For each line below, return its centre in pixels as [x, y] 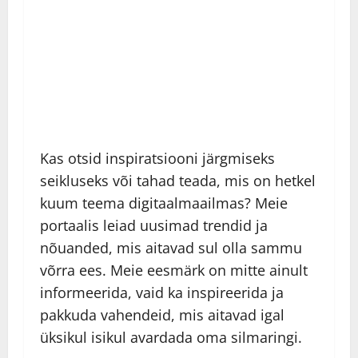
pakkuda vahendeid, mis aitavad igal [162, 315]
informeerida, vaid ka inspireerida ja [162, 293]
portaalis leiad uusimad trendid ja [154, 226]
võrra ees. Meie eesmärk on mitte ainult [174, 270]
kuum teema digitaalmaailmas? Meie [164, 203]
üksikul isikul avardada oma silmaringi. [171, 338]
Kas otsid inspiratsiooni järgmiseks [157, 159]
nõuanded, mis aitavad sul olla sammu [171, 248]
